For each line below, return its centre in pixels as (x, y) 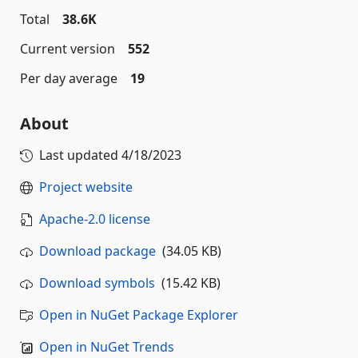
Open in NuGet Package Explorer (139, 315)
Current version (68, 49)
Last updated (80, 155)
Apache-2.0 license (95, 219)
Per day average (69, 78)
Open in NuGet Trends (107, 347)
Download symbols (97, 283)
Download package (97, 251)
